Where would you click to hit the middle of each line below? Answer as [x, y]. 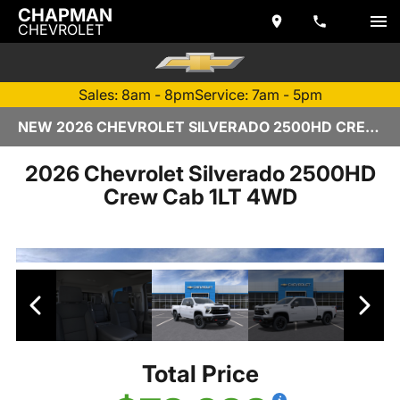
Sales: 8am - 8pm [136, 95]
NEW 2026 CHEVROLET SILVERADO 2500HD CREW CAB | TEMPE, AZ [372, 127]
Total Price [200, 374]
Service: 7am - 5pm [258, 95]
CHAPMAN [65, 15]
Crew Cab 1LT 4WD [200, 196]
